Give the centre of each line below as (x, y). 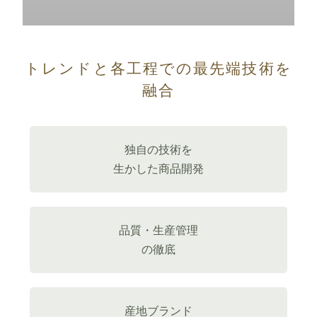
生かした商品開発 (158, 168)
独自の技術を (158, 149)
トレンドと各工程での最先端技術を (158, 68)
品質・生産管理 (158, 230)
